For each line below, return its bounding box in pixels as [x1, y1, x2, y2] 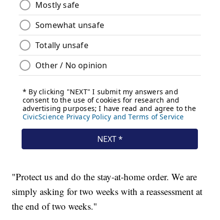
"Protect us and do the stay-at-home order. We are [12, 170, 197, 183]
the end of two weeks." [12, 199, 98, 212]
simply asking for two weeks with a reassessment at [12, 185, 203, 197]
